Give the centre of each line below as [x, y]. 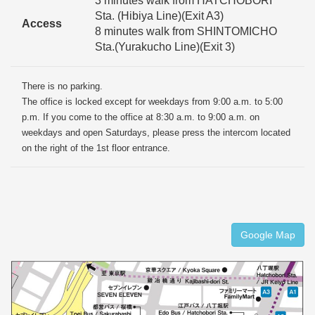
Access [42, 24]
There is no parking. [62, 86]
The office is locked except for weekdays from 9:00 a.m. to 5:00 [152, 102]
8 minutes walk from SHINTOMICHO [186, 32]
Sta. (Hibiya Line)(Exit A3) [159, 16]
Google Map [268, 234]
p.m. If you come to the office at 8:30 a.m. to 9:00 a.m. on [141, 117]
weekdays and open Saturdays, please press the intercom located [156, 133]
